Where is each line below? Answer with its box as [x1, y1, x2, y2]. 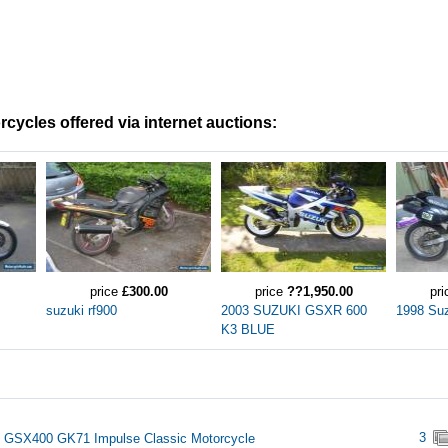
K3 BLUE [221, 322, 275, 337]
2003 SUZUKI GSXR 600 [221, 303, 367, 318]
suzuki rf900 [46, 303, 117, 318]
